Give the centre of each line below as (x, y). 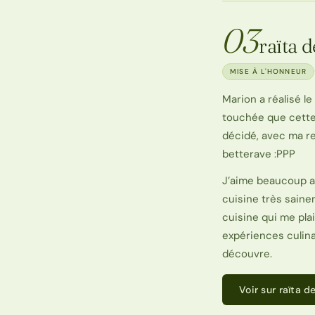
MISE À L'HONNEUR (269, 71)
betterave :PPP (259, 154)
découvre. (247, 253)
